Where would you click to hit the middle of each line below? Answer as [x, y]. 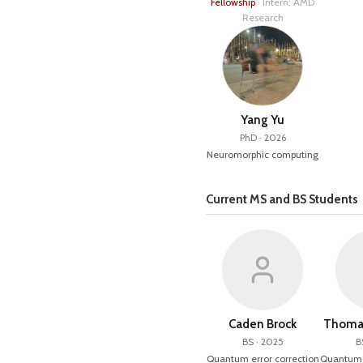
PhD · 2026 [263, 137]
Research [263, 17]
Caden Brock [263, 324]
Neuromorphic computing [263, 154]
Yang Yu [263, 120]
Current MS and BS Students [282, 199]
